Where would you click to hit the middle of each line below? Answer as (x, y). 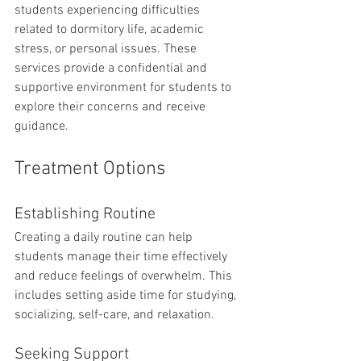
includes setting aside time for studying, (127, 296)
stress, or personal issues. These (107, 49)
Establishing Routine (85, 214)
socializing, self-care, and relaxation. (114, 315)
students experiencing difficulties (109, 10)
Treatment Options (90, 169)
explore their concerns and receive (112, 107)
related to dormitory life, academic (111, 30)
